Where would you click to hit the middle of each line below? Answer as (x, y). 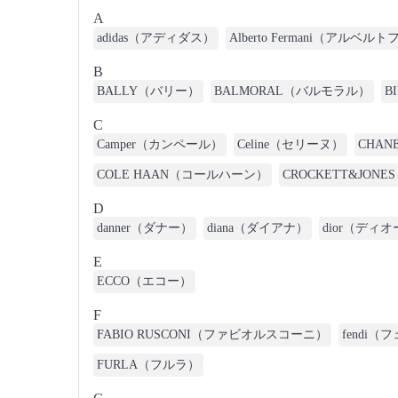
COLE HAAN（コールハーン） (183, 175)
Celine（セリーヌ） (291, 144)
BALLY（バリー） (148, 91)
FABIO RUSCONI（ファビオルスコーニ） (212, 334)
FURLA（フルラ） (148, 365)
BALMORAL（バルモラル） (292, 91)
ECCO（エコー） (144, 281)
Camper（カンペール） (160, 144)
